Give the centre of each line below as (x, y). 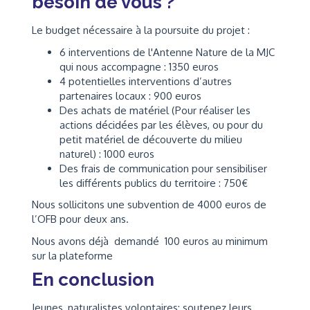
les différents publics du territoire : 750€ (154, 183)
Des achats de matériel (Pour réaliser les (155, 110)
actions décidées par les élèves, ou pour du (161, 125)
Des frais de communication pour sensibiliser (163, 168)
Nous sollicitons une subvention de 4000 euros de (149, 205)
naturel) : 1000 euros (107, 154)
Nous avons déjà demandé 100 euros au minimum (150, 241)
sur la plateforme (72, 255)
